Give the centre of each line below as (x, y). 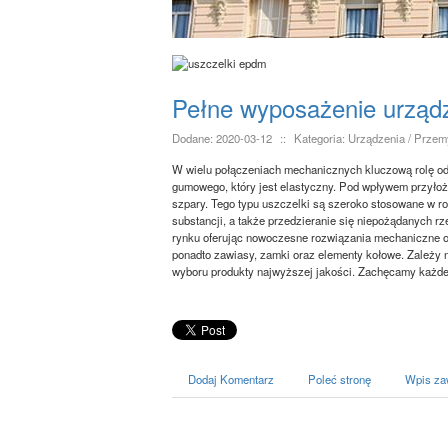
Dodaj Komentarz (231, 379)
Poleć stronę (339, 379)
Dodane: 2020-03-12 (222, 138)
